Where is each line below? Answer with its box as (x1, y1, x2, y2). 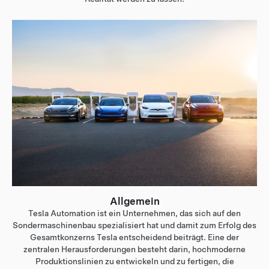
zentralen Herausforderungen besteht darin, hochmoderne (23, 244, 246, 254)
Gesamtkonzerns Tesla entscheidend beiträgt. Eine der (30, 232, 239, 242)
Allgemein (109, 195, 160, 207)
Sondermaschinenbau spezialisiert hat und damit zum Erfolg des (13, 220, 256, 230)
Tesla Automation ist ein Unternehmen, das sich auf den (28, 208, 241, 218)
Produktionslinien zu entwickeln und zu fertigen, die (35, 256, 234, 266)
